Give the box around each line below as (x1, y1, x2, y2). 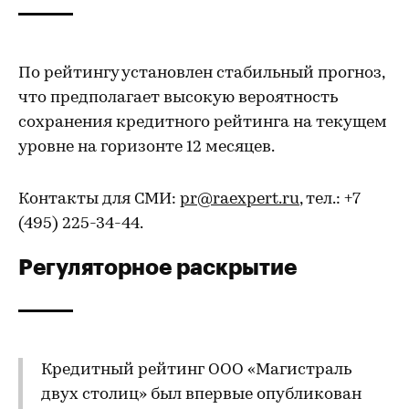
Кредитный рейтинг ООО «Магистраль (41, 362, 351, 379)
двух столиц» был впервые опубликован (41, 386, 362, 404)
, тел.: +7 (299, 191, 361, 208)
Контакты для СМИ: (18, 191, 180, 208)
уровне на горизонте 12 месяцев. (18, 139, 275, 156)
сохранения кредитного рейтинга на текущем (18, 114, 387, 131)
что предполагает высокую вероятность (18, 89, 338, 107)
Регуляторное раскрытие (18, 253, 297, 279)
